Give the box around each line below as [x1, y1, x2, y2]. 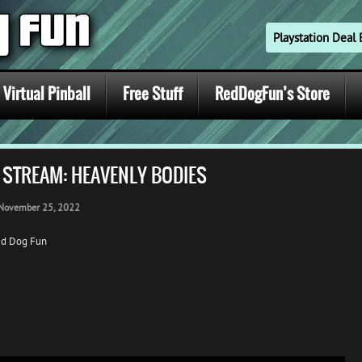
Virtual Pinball [3, 82, 90, 105]
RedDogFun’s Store [215, 82, 330, 105]
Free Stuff [123, 82, 183, 105]
